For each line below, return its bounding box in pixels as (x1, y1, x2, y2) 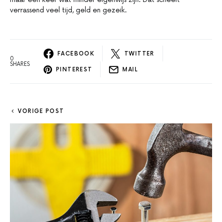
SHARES (10, 61, 30, 68)
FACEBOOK (57, 50, 94, 57)
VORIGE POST (18, 108, 64, 115)
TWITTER (124, 50, 155, 57)
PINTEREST (56, 66, 93, 73)
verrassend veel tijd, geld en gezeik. (10, 6, 127, 15)
